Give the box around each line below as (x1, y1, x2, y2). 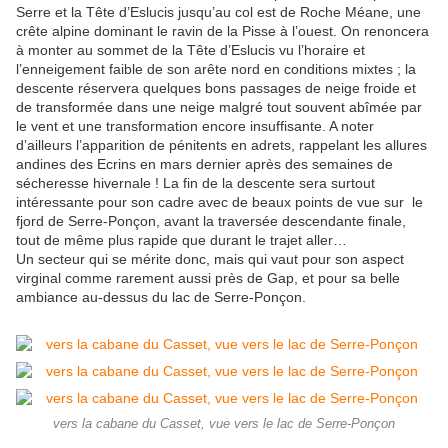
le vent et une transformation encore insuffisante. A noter (16, 118, 374, 135)
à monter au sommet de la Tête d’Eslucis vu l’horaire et (16, 42, 365, 59)
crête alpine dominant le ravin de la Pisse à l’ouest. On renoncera (16, 23, 429, 40)
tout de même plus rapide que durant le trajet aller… (16, 232, 351, 249)
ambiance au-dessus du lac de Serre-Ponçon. (16, 289, 306, 306)
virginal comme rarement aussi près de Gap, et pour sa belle (16, 270, 400, 287)
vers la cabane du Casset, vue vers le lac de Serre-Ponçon (53, 417, 395, 432)
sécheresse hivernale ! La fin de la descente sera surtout (16, 175, 375, 192)
